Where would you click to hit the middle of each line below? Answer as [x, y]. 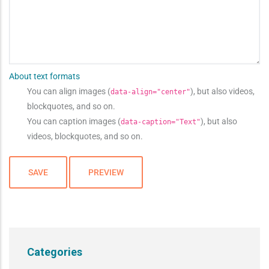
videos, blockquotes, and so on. [85, 136]
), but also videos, [222, 91]
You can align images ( [69, 91]
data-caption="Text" [161, 122]
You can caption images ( [74, 121]
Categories [55, 252]
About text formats [44, 76]
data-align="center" [150, 92]
